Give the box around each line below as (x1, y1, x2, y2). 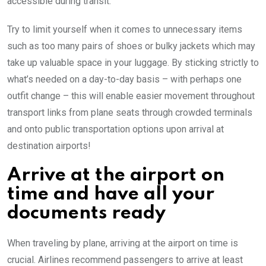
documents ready (7, 204, 166, 223)
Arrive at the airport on (7, 166, 224, 185)
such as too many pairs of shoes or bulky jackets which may (7, 40, 255, 52)
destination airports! (7, 140, 91, 151)
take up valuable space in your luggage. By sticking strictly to (7, 56, 259, 68)
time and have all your (7, 185, 214, 204)
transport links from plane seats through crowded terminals (7, 106, 252, 118)
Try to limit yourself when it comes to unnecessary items (7, 23, 242, 35)
